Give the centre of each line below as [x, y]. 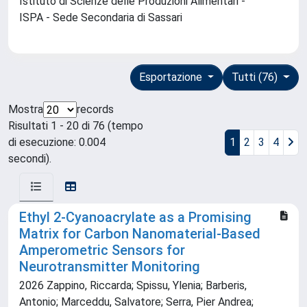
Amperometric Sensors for [102, 250]
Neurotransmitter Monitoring [110, 267]
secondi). [30, 159]
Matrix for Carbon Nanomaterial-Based [140, 234]
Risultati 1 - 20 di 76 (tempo [76, 126]
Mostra [26, 110]
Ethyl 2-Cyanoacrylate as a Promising [135, 218]
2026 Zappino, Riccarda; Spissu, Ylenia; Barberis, [133, 286]
